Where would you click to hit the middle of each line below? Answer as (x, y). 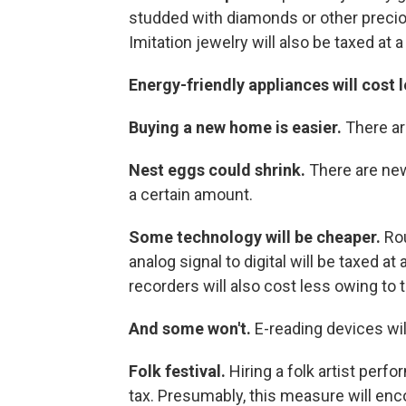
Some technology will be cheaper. (256, 237)
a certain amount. (191, 195)
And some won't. (192, 329)
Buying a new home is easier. (237, 128)
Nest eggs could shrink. (219, 170)
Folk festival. (179, 372)
